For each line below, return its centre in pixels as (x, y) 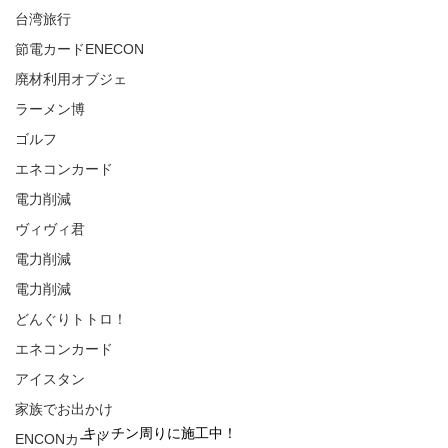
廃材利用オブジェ (71, 79)
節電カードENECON (79, 49)
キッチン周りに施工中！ (160, 433)
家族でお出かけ (64, 409)
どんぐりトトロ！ (71, 319)
